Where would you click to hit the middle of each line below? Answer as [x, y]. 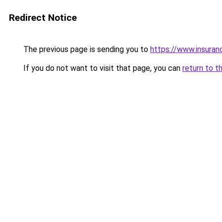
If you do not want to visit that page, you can [102, 68]
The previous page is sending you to [86, 49]
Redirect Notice [43, 18]
